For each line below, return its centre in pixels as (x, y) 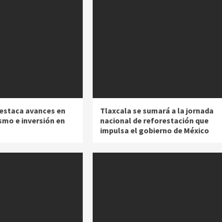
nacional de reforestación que (154, 121)
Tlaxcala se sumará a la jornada (157, 111)
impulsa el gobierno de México (154, 131)
